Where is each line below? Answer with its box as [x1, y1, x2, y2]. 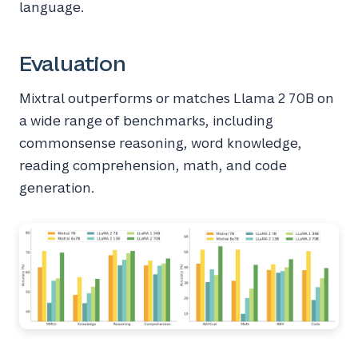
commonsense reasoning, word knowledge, [19, 133, 302, 152]
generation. [19, 177, 94, 197]
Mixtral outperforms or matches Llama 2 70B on [19, 88, 334, 107]
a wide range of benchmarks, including [19, 110, 273, 129]
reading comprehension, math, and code [19, 155, 287, 174]
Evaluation [19, 48, 126, 78]
